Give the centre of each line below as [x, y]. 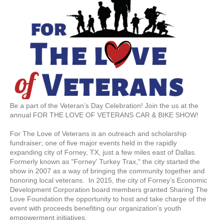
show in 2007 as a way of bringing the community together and [107, 171]
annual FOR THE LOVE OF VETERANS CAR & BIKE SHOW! [104, 115]
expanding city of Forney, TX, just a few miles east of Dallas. [103, 152]
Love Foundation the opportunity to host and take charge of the [108, 199]
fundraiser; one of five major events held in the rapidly [93, 143]
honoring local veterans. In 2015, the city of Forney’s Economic [109, 180]
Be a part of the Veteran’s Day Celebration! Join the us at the [104, 106]
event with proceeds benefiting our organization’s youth [96, 208]
